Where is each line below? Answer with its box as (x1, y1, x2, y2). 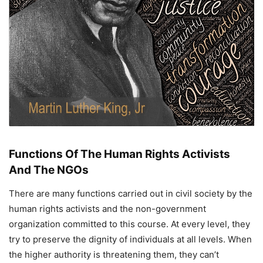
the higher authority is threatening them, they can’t (9, 249, 219, 261)
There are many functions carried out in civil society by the (9, 188, 252, 200)
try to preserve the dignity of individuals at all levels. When (9, 234, 252, 245)
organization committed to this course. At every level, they (9, 218, 250, 230)
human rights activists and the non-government (9, 203, 206, 215)
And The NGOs (9, 163, 89, 177)
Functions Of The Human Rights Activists (9, 147, 230, 161)
